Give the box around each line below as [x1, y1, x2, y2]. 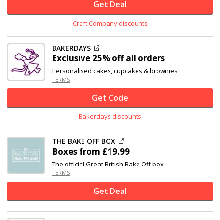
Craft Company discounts [72, 19, 148, 27]
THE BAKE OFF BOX [52, 137, 115, 146]
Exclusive [52, 53, 92, 64]
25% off [92, 53, 124, 64]
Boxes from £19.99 [52, 146, 130, 157]
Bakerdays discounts [79, 112, 141, 121]
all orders [124, 53, 165, 64]
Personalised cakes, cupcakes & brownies [52, 66, 178, 75]
